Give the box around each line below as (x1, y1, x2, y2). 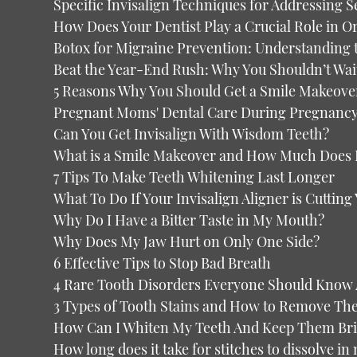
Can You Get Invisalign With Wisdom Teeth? (53, 124, 330, 143)
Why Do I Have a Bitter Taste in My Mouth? (53, 210, 325, 229)
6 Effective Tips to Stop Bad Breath (53, 253, 272, 273)
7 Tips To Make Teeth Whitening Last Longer (53, 167, 335, 186)
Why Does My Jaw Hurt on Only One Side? (53, 232, 320, 251)
